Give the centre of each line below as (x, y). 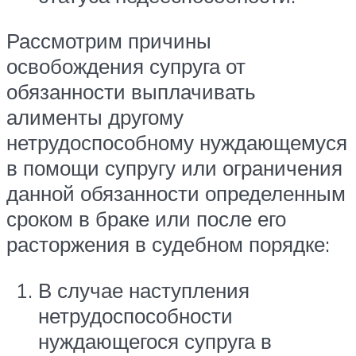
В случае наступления (144, 290)
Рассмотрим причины (109, 41)
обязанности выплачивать (131, 92)
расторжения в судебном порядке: (168, 244)
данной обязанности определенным (176, 193)
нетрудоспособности (135, 316)
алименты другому (95, 117)
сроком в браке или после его (146, 219)
